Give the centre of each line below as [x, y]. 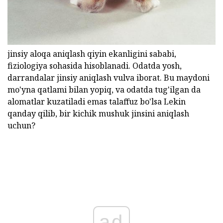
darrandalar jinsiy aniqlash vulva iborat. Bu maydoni [109, 77]
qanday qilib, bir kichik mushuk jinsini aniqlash [98, 113]
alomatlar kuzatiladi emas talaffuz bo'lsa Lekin [97, 101]
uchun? [21, 125]
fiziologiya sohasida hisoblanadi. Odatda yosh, [95, 65]
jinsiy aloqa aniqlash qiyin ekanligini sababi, [92, 54]
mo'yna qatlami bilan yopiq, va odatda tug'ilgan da [104, 89]
